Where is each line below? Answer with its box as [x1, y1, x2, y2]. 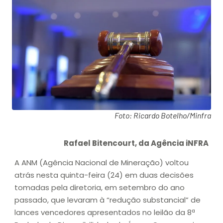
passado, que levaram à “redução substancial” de [14, 195, 201, 206]
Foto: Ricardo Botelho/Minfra [114, 110, 211, 120]
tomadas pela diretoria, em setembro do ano [14, 182, 185, 193]
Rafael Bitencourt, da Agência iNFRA [64, 137, 209, 148]
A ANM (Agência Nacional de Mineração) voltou [14, 157, 189, 168]
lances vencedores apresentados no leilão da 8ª [14, 207, 195, 218]
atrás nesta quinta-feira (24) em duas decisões [14, 170, 194, 181]
